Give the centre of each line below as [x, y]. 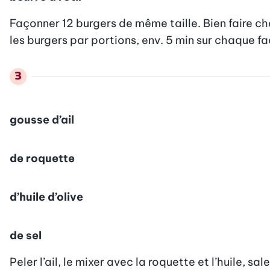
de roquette [42, 158]
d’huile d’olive [46, 196]
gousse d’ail [42, 119]
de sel [26, 235]
